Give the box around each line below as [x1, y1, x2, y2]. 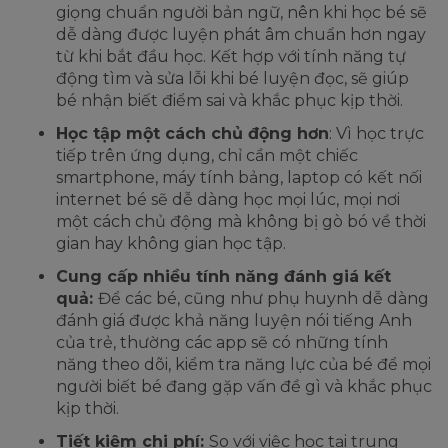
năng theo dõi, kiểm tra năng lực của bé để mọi [56, 355, 431, 375]
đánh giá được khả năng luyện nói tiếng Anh [56, 311, 412, 331]
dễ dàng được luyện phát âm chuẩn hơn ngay [56, 25, 426, 45]
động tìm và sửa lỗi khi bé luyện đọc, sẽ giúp [56, 69, 409, 89]
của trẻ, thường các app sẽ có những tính [56, 333, 388, 353]
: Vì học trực [329, 124, 424, 144]
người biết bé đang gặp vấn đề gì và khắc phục [56, 377, 432, 397]
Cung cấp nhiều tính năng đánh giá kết [56, 267, 391, 287]
